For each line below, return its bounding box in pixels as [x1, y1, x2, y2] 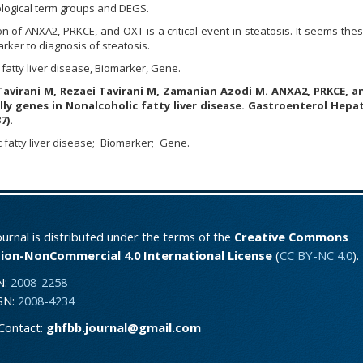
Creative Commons [233, 228, 348, 245]
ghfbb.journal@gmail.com [45, 319, 201, 335]
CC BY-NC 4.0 [279, 247, 352, 263]
